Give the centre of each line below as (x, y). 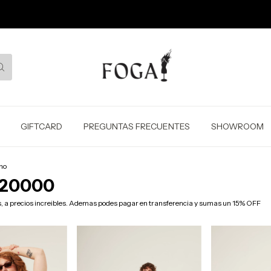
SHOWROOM (237, 126)
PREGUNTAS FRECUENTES (137, 126)
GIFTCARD (41, 126)
